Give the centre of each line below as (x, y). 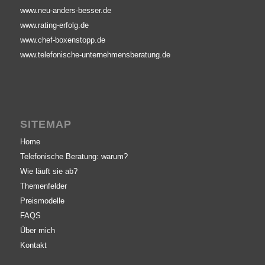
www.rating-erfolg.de (54, 25)
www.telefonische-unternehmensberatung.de (95, 55)
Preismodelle (42, 201)
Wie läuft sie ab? (49, 172)
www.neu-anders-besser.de (65, 11)
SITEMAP (46, 125)
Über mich (37, 231)
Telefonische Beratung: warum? (74, 157)
